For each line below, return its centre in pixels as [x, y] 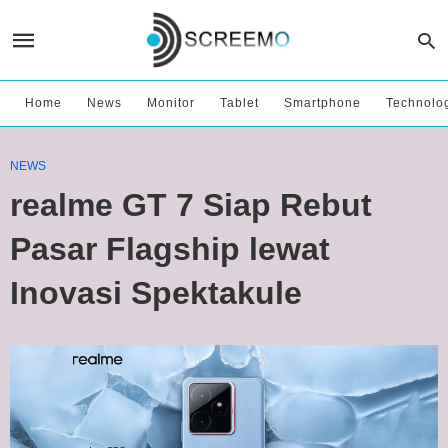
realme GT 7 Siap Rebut [191, 205]
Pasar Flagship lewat [170, 249]
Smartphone [322, 103]
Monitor [171, 103]
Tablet [239, 103]
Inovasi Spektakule [156, 293]
